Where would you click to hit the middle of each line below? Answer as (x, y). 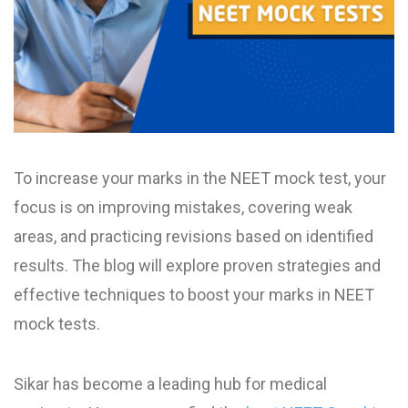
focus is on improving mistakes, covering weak (183, 207)
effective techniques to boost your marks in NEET (194, 294)
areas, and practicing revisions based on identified (194, 236)
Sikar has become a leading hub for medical (170, 383)
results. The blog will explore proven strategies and (197, 265)
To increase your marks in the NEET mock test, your (200, 178)
